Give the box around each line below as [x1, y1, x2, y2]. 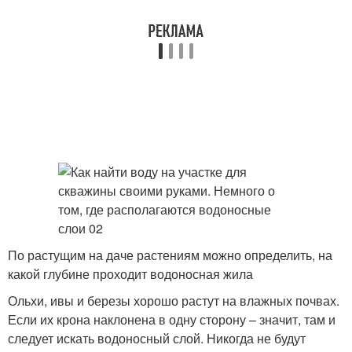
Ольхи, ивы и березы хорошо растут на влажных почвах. [8, 291, 339, 310]
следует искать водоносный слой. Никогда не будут [8, 329, 306, 347]
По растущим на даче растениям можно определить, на [8, 246, 332, 264]
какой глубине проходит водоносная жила [8, 265, 253, 283]
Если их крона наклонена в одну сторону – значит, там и [8, 310, 335, 328]
